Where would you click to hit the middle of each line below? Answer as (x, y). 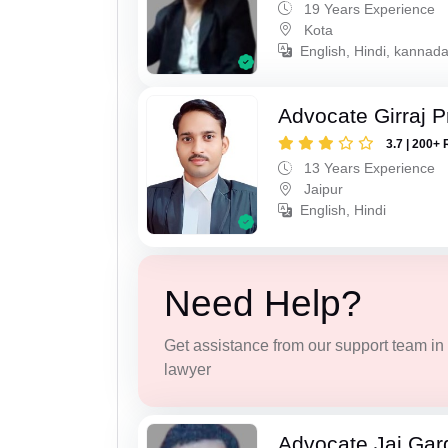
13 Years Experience (368, 168)
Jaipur (322, 189)
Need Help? (262, 303)
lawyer (187, 369)
